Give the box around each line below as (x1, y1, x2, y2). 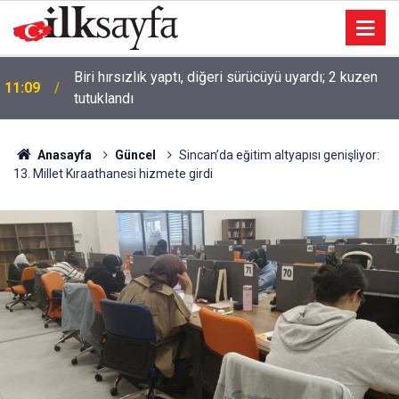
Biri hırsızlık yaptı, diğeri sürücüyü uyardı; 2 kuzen (74, 69, 378, 85)
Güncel (114, 148, 156, 162)
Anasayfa (34, 148, 92, 162)
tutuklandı (74, 90, 134, 107)
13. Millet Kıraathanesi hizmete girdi (13, 167, 213, 181)
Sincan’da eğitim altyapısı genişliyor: (178, 148, 379, 162)
